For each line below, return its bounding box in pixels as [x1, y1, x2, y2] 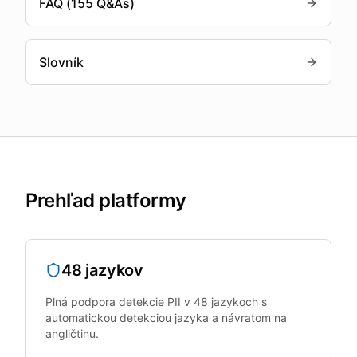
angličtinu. [45, 327, 99, 340]
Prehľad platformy [25, 189, 186, 212]
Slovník [39, 54, 84, 70]
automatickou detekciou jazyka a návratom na [45, 311, 287, 324]
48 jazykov [61, 261, 143, 280]
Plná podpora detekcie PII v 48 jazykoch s [45, 295, 267, 308]
